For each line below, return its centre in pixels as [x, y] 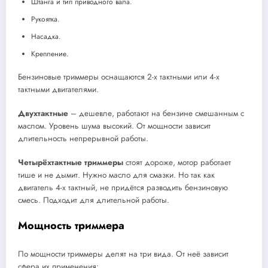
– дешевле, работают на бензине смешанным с [156, 114]
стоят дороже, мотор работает [177, 163]
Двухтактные [43, 114]
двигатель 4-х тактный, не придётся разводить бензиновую [123, 188]
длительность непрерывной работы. [83, 139]
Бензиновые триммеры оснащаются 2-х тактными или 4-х [119, 77]
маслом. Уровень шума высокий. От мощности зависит [114, 126]
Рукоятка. [45, 19]
